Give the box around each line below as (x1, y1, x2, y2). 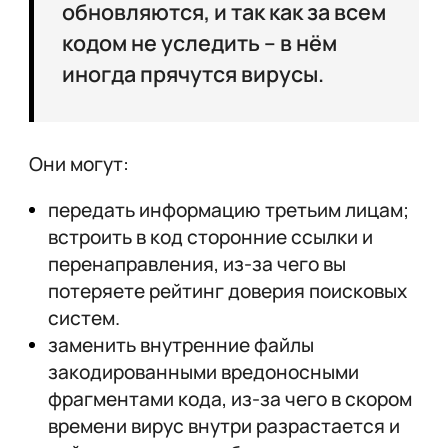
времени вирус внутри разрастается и (47, 413, 400, 440)
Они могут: (28, 151, 129, 178)
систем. (47, 305, 120, 332)
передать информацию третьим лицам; (47, 197, 409, 224)
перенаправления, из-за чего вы (47, 251, 346, 278)
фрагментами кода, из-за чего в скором (47, 386, 412, 413)
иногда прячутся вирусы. (62, 59, 325, 89)
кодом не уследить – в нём (62, 28, 338, 58)
